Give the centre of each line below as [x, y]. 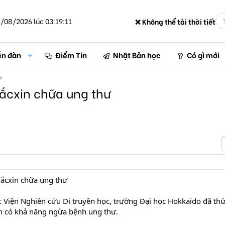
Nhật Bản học [137, 55]
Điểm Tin [71, 55]
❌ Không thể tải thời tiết [175, 21]
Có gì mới [203, 55]
